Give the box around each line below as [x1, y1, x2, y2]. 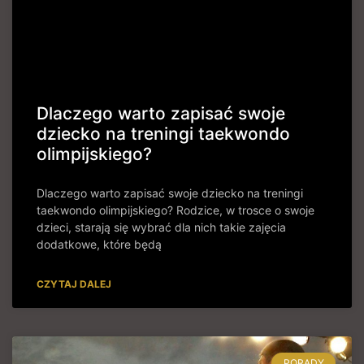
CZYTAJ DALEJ [37, 277, 111, 290]
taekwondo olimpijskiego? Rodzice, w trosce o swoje [37, 202, 314, 217]
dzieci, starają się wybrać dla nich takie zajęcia [37, 219, 286, 234]
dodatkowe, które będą [37, 236, 162, 251]
